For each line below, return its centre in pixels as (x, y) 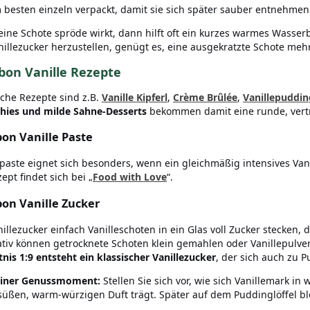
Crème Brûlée (205, 97)
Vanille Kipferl (135, 97)
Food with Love (130, 177)
